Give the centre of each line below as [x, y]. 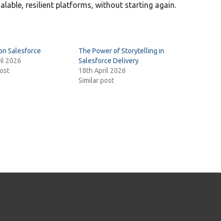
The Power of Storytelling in [121, 51]
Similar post [96, 80]
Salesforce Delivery [108, 61]
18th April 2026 [102, 71]
